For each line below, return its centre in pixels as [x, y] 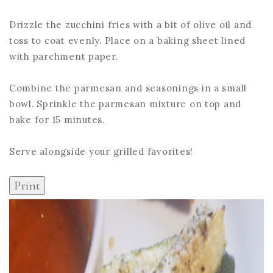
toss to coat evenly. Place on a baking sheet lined [128, 40]
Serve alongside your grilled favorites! [101, 152]
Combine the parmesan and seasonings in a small [128, 88]
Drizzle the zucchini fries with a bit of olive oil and [131, 24]
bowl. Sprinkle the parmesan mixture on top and [126, 104]
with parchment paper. [64, 56]
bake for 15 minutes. [57, 120]
